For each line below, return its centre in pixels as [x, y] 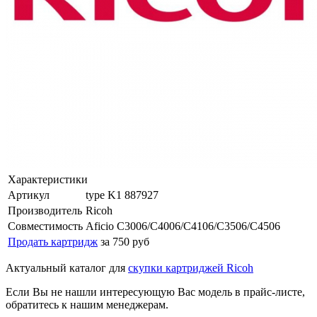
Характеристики [48, 179]
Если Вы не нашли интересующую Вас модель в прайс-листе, [155, 292]
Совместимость [45, 226]
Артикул [29, 195]
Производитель [45, 210]
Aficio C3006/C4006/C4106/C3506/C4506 [183, 226]
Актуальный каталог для [67, 267]
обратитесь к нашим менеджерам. [87, 304]
